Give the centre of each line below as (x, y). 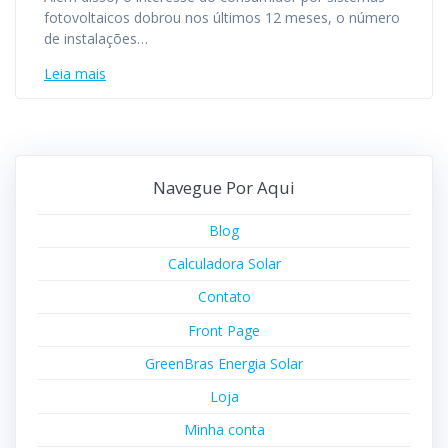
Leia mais (75, 73)
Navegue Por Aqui (224, 187)
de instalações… (96, 38)
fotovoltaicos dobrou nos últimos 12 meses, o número (222, 17)
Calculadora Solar (224, 264)
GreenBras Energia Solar (224, 363)
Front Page (224, 330)
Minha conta (224, 430)
